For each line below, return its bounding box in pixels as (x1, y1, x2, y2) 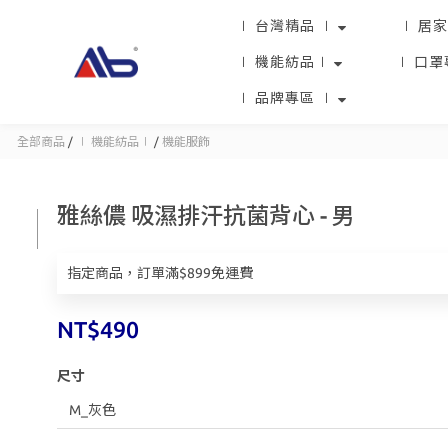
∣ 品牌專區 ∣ (236, 90, 334, 106)
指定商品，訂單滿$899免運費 (67, 265, 253, 281)
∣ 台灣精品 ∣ (236, 18, 334, 34)
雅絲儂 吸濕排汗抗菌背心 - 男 (57, 203, 355, 228)
